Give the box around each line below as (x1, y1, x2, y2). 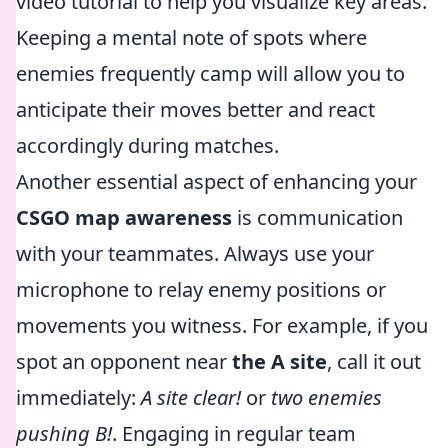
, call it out (327, 348, 421, 375)
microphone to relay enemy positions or (16, 276, 386, 303)
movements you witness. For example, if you (16, 312, 428, 339)
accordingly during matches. (16, 132, 279, 159)
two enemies (271, 384, 382, 411)
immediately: (16, 384, 141, 411)
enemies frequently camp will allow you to (16, 60, 405, 87)
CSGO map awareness (16, 204, 232, 231)
